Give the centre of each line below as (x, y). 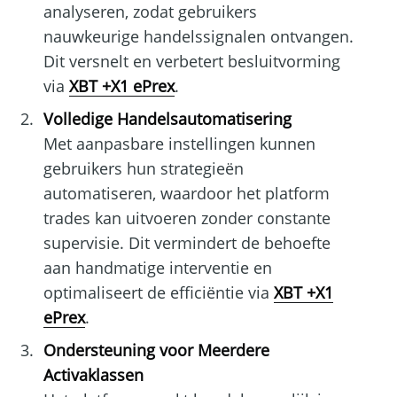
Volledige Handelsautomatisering (167, 119)
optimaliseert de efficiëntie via (158, 293)
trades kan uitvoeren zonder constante (187, 218)
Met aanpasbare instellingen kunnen (179, 144)
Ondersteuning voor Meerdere (156, 350)
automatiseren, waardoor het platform (186, 194)
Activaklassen (93, 375)
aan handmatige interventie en (157, 268)
